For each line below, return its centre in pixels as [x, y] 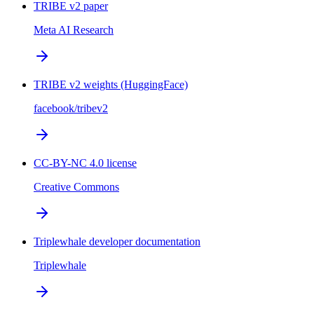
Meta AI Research [74, 30]
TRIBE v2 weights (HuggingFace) [111, 85]
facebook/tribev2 [71, 109]
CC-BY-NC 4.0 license [85, 163]
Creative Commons [76, 187]
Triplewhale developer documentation [117, 242]
